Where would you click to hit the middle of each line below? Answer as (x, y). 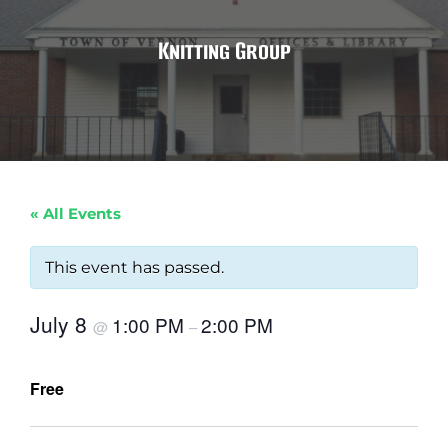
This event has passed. (134, 268)
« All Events (75, 214)
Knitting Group (224, 51)
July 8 (61, 324)
